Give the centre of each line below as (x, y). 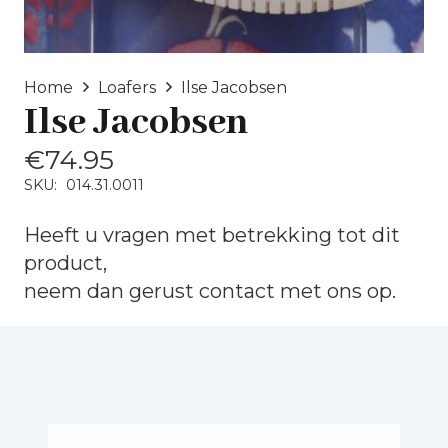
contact (237, 290)
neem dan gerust (111, 290)
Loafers (127, 87)
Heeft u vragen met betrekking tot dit (212, 234)
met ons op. (335, 290)
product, (65, 262)
